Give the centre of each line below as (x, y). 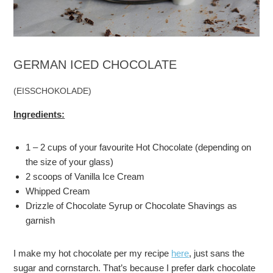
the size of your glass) (70, 161)
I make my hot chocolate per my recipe (93, 253)
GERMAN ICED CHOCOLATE (95, 64)
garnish (41, 220)
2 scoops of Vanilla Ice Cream (87, 176)
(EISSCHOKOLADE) (53, 90)
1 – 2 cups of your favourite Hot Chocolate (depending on (139, 147)
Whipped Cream (58, 191)
